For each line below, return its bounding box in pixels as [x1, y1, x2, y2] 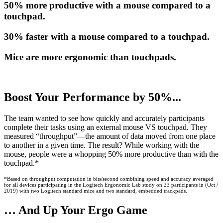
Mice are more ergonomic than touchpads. [4, 51, 176, 62]
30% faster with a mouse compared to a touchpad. [4, 31, 210, 42]
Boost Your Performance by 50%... [4, 91, 181, 104]
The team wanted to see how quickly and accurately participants [4, 114, 205, 123]
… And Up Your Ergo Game [4, 204, 147, 217]
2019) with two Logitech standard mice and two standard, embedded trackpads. [4, 188, 189, 194]
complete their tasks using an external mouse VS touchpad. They [4, 123, 207, 132]
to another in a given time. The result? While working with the [4, 141, 199, 150]
